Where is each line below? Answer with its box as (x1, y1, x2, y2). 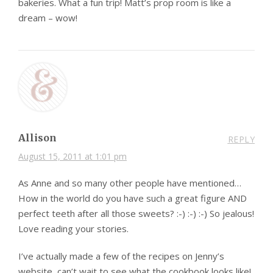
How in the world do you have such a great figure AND (18, 192, 247, 205)
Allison (18, 132, 57, 144)
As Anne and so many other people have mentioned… (18, 177, 241, 190)
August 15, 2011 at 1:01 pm (18, 151, 127, 163)
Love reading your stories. (18, 222, 129, 235)
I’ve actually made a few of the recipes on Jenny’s (18, 250, 224, 263)
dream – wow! (18, 12, 77, 24)
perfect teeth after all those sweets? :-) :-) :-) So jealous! (18, 207, 254, 220)
